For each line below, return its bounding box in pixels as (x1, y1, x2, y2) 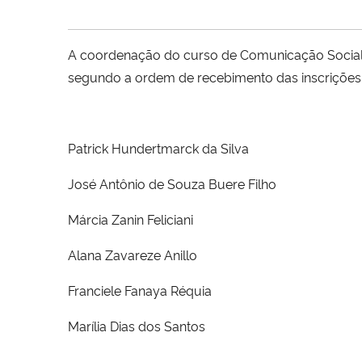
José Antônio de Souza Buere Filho (68, 174, 276, 192)
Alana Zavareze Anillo (68, 245, 197, 263)
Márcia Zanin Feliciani (68, 209, 193, 228)
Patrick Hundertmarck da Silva (68, 138, 249, 157)
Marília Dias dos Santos (68, 316, 205, 335)
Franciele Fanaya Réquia (68, 280, 212, 299)
